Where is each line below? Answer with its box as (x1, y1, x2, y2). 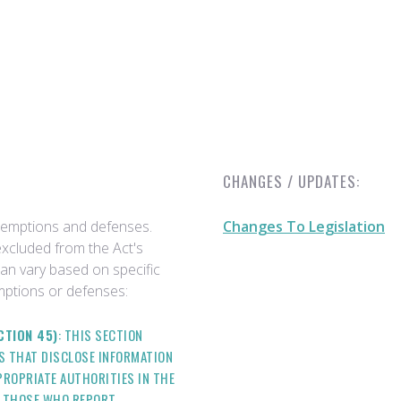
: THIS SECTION (57, 325, 143, 345)
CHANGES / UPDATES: (223, 170, 360, 192)
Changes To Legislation (223, 217, 385, 236)
